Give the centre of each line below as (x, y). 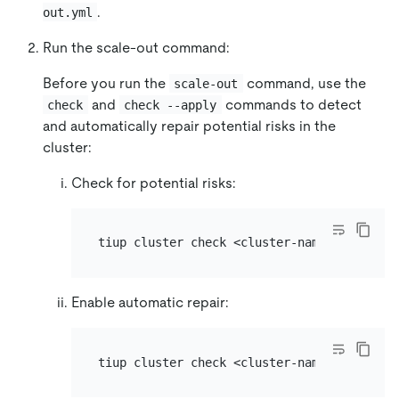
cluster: (67, 147)
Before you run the (106, 83)
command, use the (304, 83)
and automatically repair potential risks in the (189, 126)
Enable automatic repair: (150, 302)
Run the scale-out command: (136, 47)
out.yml (68, 12)
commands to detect (293, 104)
